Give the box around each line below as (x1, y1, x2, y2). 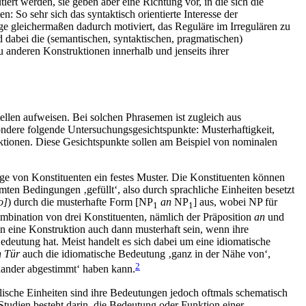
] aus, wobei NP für (193, 195, 277, 208)
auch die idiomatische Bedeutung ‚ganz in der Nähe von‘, (20, 248, 270, 260)
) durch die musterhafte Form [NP (8, 195, 153, 208)
